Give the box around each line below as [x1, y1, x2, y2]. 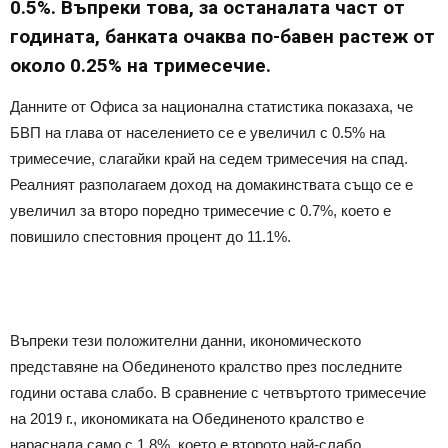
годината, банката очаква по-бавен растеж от [10, 24, 435, 48]
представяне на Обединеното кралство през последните [10, 357, 402, 375]
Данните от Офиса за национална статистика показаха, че [10, 97, 413, 115]
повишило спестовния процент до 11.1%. [10, 227, 291, 245]
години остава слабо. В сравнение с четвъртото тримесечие [10, 383, 426, 401]
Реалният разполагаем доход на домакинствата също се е [10, 175, 413, 193]
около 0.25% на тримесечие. [10, 53, 271, 77]
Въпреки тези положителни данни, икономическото [10, 331, 361, 349]
